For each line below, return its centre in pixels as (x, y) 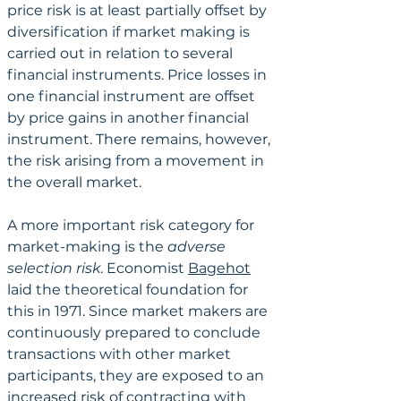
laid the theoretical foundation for (129, 289)
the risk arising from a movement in (137, 160)
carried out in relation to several (122, 53)
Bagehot (219, 268)
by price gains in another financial (130, 117)
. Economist (144, 268)
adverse (198, 246)
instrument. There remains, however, (141, 139)
